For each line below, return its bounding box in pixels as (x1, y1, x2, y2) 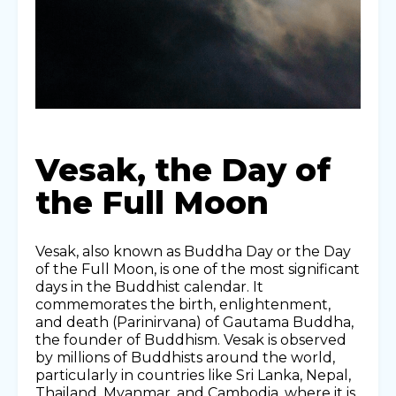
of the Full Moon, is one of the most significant (35, 261, 360, 278)
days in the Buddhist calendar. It (35, 278, 263, 296)
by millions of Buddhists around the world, (35, 349, 335, 367)
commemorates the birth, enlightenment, (35, 296, 331, 314)
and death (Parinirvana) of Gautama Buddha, (35, 314, 354, 331)
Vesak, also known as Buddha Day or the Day (35, 243, 351, 261)
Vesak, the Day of (35, 150, 331, 190)
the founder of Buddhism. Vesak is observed (35, 331, 346, 349)
